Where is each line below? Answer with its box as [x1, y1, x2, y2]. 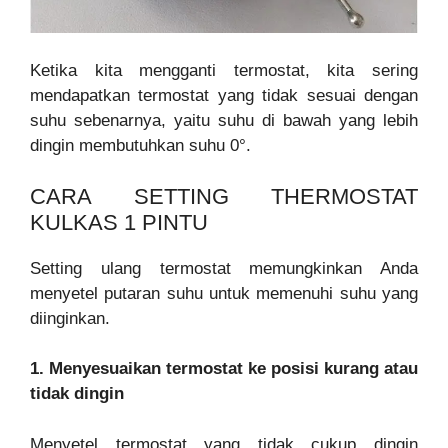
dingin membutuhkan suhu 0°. [30, 136, 251, 156]
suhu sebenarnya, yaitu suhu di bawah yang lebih [30, 111, 418, 131]
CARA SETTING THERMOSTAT [30, 183, 418, 209]
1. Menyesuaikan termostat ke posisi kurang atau [30, 359, 418, 379]
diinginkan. [30, 308, 110, 328]
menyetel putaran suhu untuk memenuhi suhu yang [30, 283, 418, 303]
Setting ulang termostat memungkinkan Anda [30, 258, 418, 278]
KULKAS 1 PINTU [30, 209, 208, 235]
